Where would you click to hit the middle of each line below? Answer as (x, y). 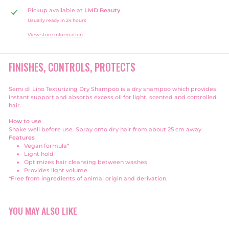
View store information (55, 35)
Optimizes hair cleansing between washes (86, 162)
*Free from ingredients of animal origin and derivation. (88, 178)
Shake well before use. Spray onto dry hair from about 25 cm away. (106, 129)
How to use (25, 121)
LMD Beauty (102, 10)
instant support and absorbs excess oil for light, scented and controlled (113, 97)
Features (22, 138)
